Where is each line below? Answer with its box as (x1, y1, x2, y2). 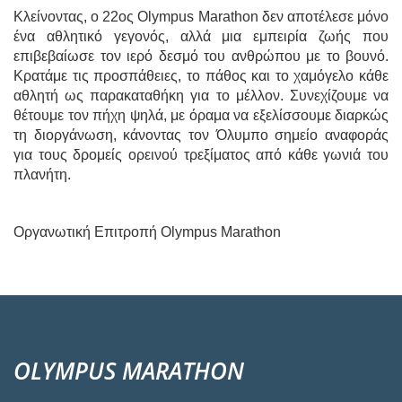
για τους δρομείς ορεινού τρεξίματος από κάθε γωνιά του (13, 147, 389, 163)
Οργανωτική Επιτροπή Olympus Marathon (13, 223, 281, 240)
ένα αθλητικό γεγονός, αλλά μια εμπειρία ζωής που (13, 29, 389, 45)
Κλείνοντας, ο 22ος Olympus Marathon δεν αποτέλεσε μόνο (13, 9, 389, 25)
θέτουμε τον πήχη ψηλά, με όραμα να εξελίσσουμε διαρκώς (13, 108, 389, 124)
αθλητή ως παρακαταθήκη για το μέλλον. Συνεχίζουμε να (13, 88, 389, 104)
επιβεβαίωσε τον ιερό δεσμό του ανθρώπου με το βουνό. (13, 48, 389, 65)
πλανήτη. (13, 167, 71, 183)
